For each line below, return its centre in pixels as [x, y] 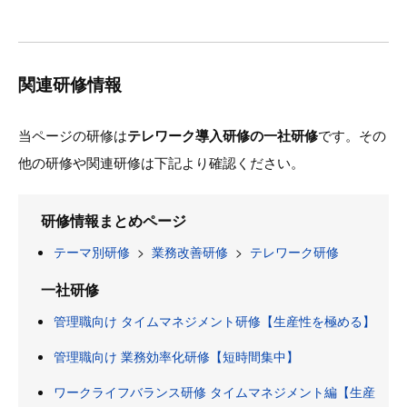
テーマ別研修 [92, 251]
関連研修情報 [70, 84]
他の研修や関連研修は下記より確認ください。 [161, 162]
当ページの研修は [73, 134]
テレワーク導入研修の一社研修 [223, 135]
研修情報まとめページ [114, 220]
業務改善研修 [190, 251]
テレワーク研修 [294, 251]
